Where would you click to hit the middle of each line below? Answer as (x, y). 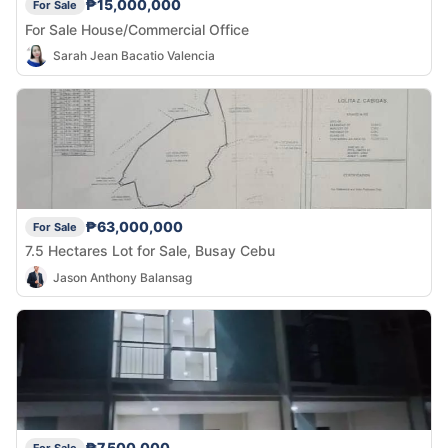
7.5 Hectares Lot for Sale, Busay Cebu (150, 251)
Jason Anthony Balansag (122, 277)
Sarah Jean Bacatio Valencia (134, 55)
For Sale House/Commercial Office (137, 29)
